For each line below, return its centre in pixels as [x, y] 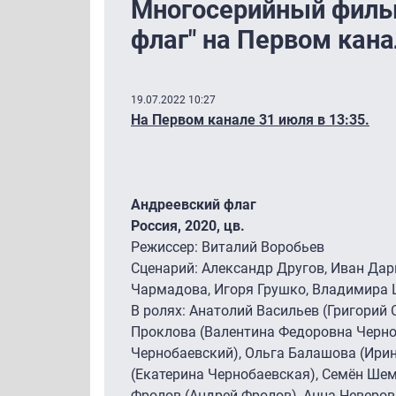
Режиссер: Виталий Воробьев [228, 247]
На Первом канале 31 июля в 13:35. [250, 119]
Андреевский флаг [194, 204]
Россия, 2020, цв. [188, 225]
